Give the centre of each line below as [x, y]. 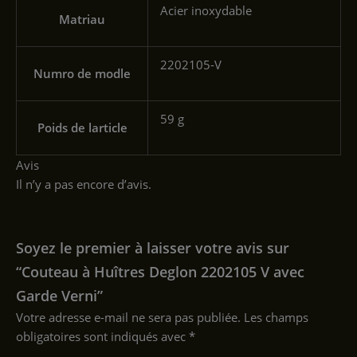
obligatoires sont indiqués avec [102, 336]
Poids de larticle [82, 128]
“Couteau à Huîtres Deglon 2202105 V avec [160, 271]
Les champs [276, 317]
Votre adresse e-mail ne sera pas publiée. [128, 317]
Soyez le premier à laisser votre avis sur [153, 247]
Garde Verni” [59, 295]
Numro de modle [82, 74]
